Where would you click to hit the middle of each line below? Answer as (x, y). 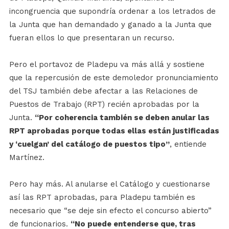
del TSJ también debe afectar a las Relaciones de (103, 91)
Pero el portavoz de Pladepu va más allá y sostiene (107, 64)
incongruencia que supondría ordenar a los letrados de (112, 11)
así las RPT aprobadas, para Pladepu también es (102, 197)
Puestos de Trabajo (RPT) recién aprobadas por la (104, 104)
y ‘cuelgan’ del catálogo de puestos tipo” (89, 144)
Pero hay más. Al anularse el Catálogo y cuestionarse (109, 184)
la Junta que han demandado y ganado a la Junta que (110, 25)
